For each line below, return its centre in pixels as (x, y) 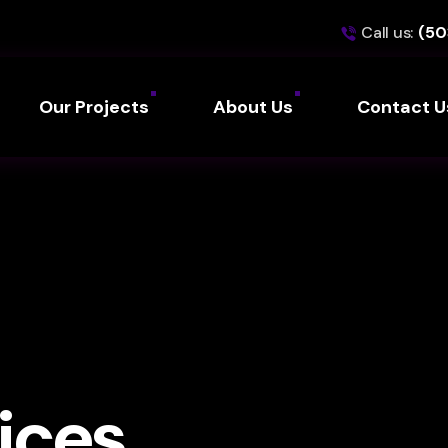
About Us (252, 107)
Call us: (387, 32)
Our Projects (93, 107)
